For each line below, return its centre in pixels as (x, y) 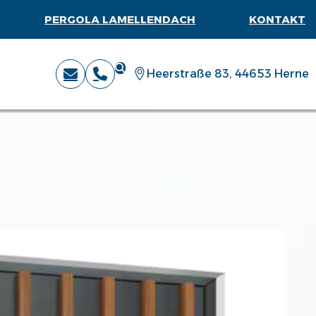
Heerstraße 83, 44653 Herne (228, 73)
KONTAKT (277, 19)
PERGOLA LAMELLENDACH (120, 19)
